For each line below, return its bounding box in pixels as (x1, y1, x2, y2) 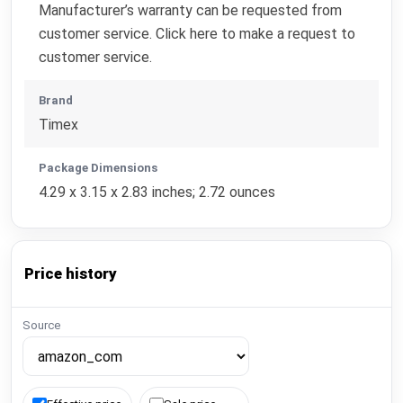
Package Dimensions (39, 161, 158, 175)
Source (22, 318, 60, 332)
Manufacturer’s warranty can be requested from (39, 2, 343, 20)
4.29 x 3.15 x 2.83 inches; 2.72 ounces (39, 184, 276, 201)
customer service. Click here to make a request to (39, 25, 356, 43)
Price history (24, 264, 118, 283)
